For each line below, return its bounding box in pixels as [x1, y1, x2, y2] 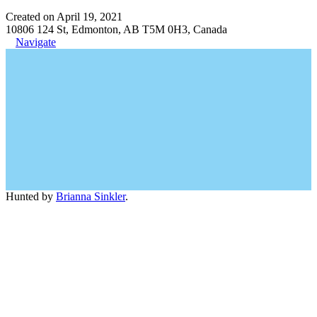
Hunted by [6, 190, 56, 202]
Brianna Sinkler [56, 190, 125, 202]
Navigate [16, 36, 56, 48]
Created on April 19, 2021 [6, 11, 122, 23]
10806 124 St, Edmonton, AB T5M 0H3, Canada [6, 23, 227, 35]
